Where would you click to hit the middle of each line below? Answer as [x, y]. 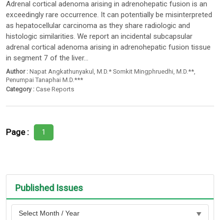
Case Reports [55, 89]
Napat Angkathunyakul [62, 71]
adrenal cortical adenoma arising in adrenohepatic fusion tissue [109, 47]
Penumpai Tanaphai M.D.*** [45, 80]
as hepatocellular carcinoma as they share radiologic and [98, 26]
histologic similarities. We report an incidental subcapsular [99, 37]
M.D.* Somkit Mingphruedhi [135, 71]
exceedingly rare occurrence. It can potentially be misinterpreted [109, 15]
